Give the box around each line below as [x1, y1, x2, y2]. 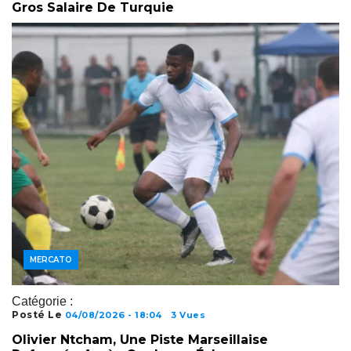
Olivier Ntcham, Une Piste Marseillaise [12, 331, 268, 347]
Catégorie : [12, 294, 73, 308]
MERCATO [30, 254, 72, 265]
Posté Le [12, 308, 65, 320]
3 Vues [171, 309, 205, 320]
